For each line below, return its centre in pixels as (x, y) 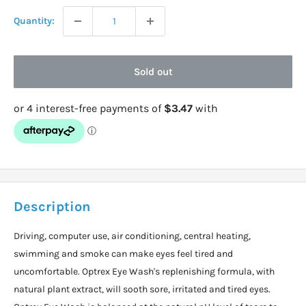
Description (52, 207)
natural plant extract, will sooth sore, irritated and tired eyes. (142, 290)
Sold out (153, 72)
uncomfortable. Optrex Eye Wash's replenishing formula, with (144, 272)
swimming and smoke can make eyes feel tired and (123, 254)
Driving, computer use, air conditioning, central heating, (132, 236)
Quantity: (34, 21)
